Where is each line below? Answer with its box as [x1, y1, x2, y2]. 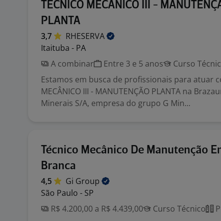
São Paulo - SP [41, 187, 94, 198]
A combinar [49, 58, 94, 69]
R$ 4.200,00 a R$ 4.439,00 [49, 203, 143, 214]
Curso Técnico [151, 203, 206, 214]
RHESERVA [66, 31, 107, 41]
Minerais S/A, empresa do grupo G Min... [41, 98, 190, 109]
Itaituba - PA [41, 42, 86, 53]
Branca [41, 160, 76, 172]
